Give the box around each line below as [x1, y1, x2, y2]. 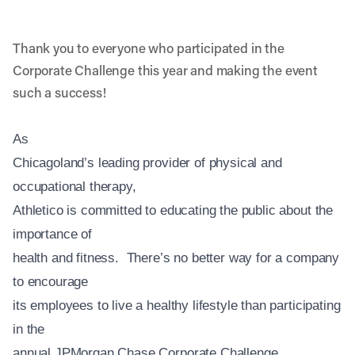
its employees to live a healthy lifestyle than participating [13, 298, 341, 313]
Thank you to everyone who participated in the [13, 39, 284, 56]
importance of [13, 227, 92, 242]
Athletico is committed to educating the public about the [13, 203, 334, 218]
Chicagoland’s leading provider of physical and [13, 155, 282, 170]
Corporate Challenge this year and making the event [13, 61, 318, 78]
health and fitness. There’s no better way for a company [13, 250, 340, 265]
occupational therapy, [13, 179, 136, 194]
